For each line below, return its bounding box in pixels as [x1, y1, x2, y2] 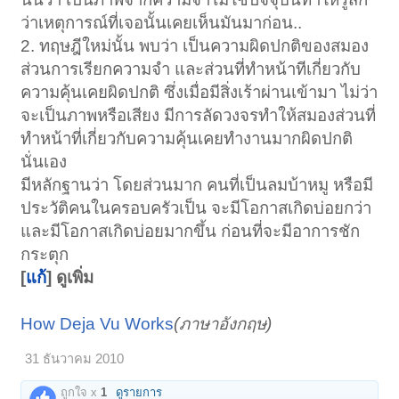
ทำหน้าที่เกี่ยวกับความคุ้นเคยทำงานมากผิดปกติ [20, 128, 354, 148]
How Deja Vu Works [20, 313, 175, 333]
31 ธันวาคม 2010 [25, 351, 125, 366]
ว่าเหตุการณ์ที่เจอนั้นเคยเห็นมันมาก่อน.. [20, 12, 303, 32]
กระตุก [20, 244, 69, 264]
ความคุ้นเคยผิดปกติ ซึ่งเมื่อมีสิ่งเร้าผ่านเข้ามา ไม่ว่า [20, 82, 379, 102]
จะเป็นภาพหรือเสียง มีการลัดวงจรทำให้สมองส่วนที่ [20, 105, 377, 125]
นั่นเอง [20, 151, 68, 171]
